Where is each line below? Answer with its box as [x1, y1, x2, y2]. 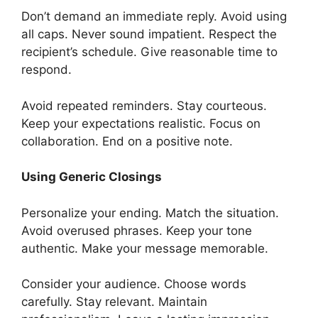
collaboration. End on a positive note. [21, 133, 233, 148]
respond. [21, 62, 72, 77]
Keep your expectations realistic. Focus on [21, 116, 261, 131]
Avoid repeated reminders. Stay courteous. [21, 98, 267, 113]
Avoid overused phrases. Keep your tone [21, 223, 252, 238]
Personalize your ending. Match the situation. [21, 205, 279, 220]
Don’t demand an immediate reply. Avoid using [21, 9, 287, 24]
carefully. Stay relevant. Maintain [21, 295, 207, 309]
